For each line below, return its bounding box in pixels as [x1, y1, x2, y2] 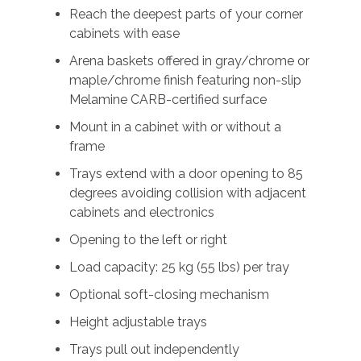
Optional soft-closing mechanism [68, 287, 269, 303]
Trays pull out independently [68, 342, 239, 358]
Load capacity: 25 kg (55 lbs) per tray [68, 259, 289, 276]
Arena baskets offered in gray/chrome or [68, 53, 309, 69]
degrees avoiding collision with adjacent [68, 185, 306, 201]
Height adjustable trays [68, 314, 207, 330]
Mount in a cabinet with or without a [68, 119, 281, 135]
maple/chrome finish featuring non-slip [68, 73, 301, 89]
